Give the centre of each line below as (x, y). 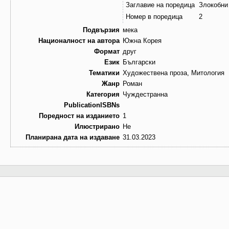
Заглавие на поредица (160, 5)
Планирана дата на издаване (73, 138)
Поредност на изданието (79, 116)
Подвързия (101, 30)
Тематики (104, 73)
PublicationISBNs (92, 105)
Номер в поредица (154, 17)
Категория (103, 95)
